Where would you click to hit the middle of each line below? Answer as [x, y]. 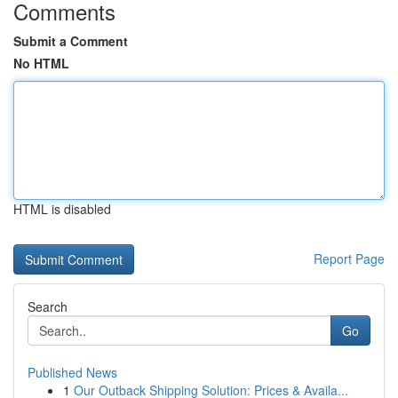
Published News [72, 372]
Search [48, 306]
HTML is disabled [62, 209]
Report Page [349, 259]
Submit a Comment [71, 41]
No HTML [41, 63]
